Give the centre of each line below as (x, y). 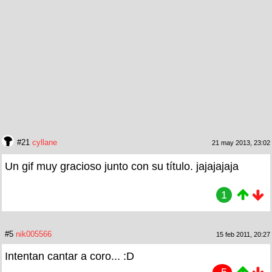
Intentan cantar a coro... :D (70, 256)
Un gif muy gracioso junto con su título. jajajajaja (122, 166)
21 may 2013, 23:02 (241, 142)
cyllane (45, 142)
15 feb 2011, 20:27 (243, 234)
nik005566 (34, 234)
